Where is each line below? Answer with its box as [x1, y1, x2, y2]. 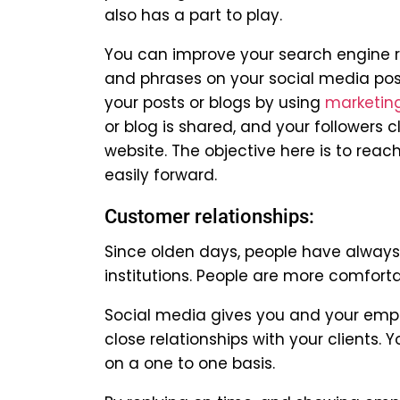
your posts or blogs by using [104, 92, 325, 114]
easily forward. [104, 164, 217, 187]
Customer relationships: [104, 205, 314, 229]
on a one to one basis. [104, 353, 275, 375]
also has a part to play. [104, 4, 282, 27]
